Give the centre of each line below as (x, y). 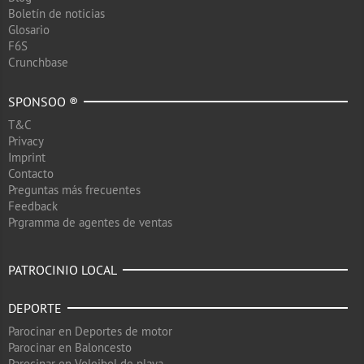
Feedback (33, 206)
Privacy (26, 141)
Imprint (27, 157)
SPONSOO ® (43, 101)
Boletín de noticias (56, 13)
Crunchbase (38, 62)
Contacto (31, 173)
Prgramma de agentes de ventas (90, 222)
